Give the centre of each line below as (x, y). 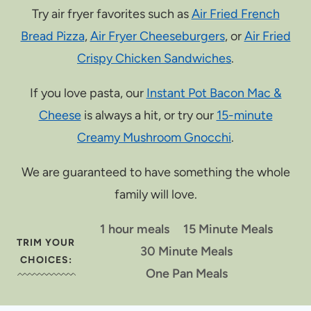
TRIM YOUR (46, 242)
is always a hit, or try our (149, 115)
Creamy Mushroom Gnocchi (154, 137)
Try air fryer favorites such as (111, 14)
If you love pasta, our (88, 93)
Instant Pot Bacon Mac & (214, 93)
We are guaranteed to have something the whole (155, 172)
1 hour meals (135, 229)
